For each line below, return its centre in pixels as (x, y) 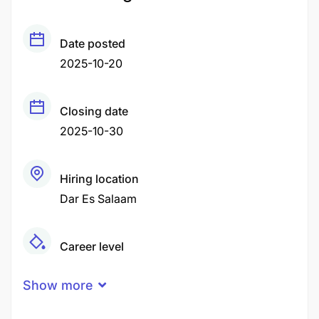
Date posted (93, 43)
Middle (78, 266)
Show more (58, 285)
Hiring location (99, 179)
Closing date (94, 111)
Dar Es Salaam (98, 199)
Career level (92, 246)
